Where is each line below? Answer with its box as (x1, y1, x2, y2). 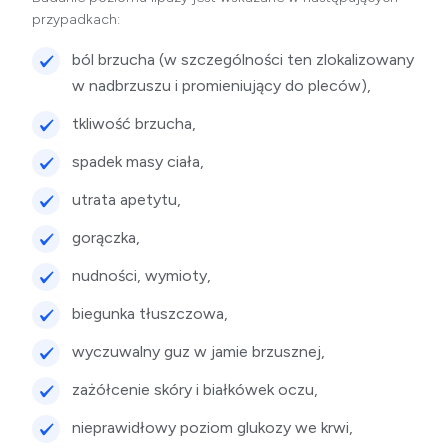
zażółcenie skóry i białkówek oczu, (72, 380, 319, 400)
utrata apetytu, (72, 190, 182, 210)
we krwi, (291, 418, 354, 438)
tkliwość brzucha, (72, 114, 197, 134)
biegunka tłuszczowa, (72, 304, 229, 324)
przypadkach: (32, 11, 120, 29)
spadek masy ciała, (72, 152, 205, 172)
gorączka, (72, 228, 141, 248)
